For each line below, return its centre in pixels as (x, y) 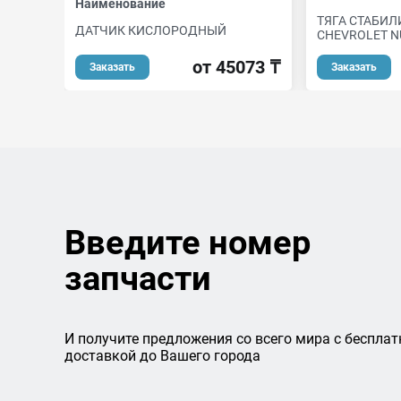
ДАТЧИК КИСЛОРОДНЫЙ (151, 30)
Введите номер (188, 243)
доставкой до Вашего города (162, 356)
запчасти (138, 278)
